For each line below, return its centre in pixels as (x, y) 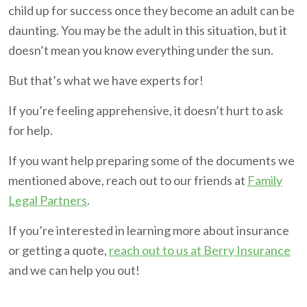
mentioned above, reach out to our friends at (128, 180)
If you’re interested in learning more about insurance (149, 230)
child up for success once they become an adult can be (152, 10)
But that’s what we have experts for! (107, 80)
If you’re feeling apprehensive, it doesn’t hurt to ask (146, 110)
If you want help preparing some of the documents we (152, 160)
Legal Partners (48, 200)
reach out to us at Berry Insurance (200, 250)
